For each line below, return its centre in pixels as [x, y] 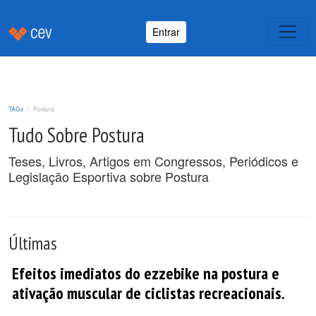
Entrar [166, 31]
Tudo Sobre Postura [77, 135]
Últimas [33, 243]
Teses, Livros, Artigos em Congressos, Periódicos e [153, 161]
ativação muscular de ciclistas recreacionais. [148, 293]
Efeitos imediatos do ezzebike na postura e [146, 273]
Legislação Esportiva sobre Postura [109, 176]
